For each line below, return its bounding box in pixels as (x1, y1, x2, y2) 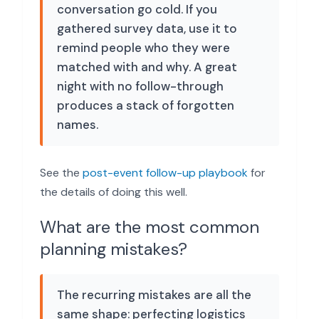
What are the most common (40, 216, 259, 238)
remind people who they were (57, 40, 230, 56)
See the (40, 165, 83, 180)
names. (57, 117, 98, 132)
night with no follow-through (57, 78, 224, 94)
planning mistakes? (40, 238, 187, 260)
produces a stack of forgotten (57, 98, 234, 113)
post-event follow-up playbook (83, 165, 248, 180)
